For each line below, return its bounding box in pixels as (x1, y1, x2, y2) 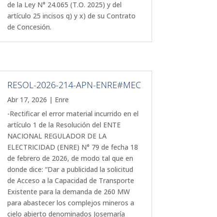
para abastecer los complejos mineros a (7, 198, 134, 207)
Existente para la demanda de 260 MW (7, 187, 130, 196)
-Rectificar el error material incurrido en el (7, 109, 139, 118)
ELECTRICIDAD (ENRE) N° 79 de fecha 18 (7, 142, 138, 152)
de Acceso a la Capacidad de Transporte (7, 176, 134, 185)
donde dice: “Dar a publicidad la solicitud (7, 165, 133, 174)
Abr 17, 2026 (7, 95, 47, 104)
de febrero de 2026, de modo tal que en (7, 154, 133, 163)
